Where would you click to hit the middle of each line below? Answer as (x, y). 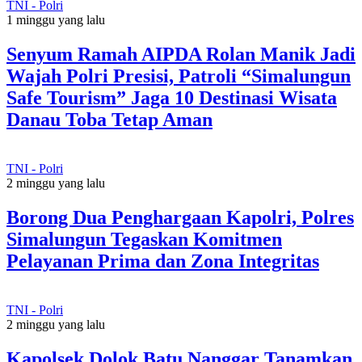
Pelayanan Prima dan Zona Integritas (163, 261)
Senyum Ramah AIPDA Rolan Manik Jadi (181, 55)
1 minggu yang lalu (56, 20)
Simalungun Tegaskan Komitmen (144, 240)
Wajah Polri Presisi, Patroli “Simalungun (179, 76)
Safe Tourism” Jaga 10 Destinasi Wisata (172, 98)
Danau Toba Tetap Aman (109, 120)
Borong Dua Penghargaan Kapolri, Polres (180, 218)
